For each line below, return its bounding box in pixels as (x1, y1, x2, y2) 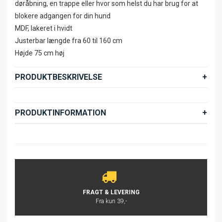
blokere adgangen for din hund (15, 12, 111, 20)
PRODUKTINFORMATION (15, 108, 106, 118)
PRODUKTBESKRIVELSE (15, 72, 102, 82)
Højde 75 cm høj (15, 49, 64, 57)
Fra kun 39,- (95, 198, 127, 205)
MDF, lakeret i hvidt (15, 24, 72, 33)
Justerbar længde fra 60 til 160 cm (15, 37, 122, 45)
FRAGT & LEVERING (82, 189, 140, 196)
